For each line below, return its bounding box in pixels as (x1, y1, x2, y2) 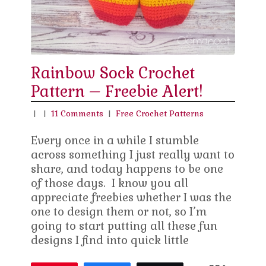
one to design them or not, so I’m (31, 204, 207, 220)
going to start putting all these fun (31, 218, 218, 234)
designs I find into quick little (31, 233, 189, 248)
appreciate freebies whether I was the (31, 190, 232, 205)
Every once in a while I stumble (31, 133, 199, 148)
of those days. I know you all (31, 176, 189, 191)
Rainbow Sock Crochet (31, 63, 195, 84)
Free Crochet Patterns (116, 108, 204, 119)
